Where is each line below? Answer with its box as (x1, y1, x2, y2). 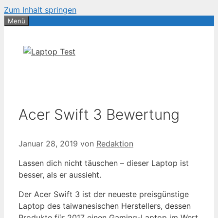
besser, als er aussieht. (18, 169, 101, 180)
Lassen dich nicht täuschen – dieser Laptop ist (18, 158, 189, 168)
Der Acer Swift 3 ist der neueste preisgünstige (18, 189, 189, 199)
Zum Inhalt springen (4, 5, 76, 15)
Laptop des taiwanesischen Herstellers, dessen (18, 200, 191, 211)
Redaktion (96, 138, 133, 148)
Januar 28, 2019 (18, 138, 78, 148)
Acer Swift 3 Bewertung (18, 105, 180, 123)
